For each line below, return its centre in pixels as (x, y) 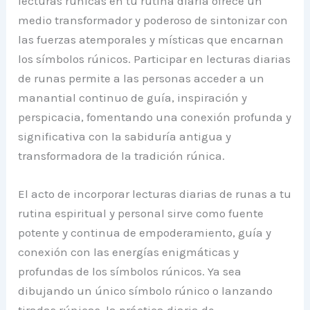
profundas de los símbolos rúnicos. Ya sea (130, 271)
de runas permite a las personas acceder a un (142, 78)
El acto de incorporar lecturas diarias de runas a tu (155, 193)
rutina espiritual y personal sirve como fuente (141, 213)
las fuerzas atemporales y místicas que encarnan (151, 39)
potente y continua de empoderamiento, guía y (145, 232)
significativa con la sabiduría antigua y (125, 136)
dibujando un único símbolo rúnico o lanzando (146, 290)
